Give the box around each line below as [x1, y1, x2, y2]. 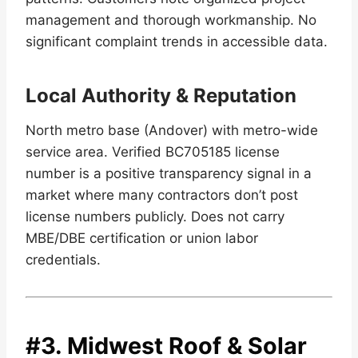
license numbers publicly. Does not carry [26, 209, 284, 225]
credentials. [26, 252, 101, 268]
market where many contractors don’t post [26, 187, 298, 204]
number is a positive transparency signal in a [26, 165, 312, 182]
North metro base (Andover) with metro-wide [26, 122, 318, 139]
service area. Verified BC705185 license [26, 144, 280, 161]
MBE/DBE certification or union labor [26, 230, 258, 247]
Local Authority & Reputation [26, 84, 296, 108]
